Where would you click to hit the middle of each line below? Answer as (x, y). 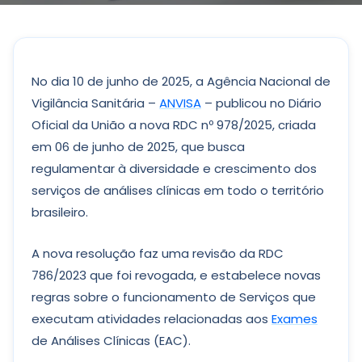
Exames (295, 319)
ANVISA (180, 103)
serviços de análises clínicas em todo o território (178, 190)
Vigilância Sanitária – (95, 103)
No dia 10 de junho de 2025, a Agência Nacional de (181, 81)
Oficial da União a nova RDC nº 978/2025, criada (174, 125)
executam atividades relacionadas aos (152, 319)
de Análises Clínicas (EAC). (114, 341)
